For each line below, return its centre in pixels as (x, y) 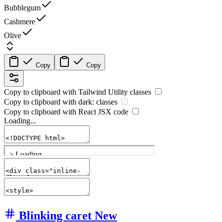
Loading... (20, 121)
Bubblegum (22, 8)
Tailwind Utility (103, 92)
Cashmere (20, 22)
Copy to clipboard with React (51, 112)
